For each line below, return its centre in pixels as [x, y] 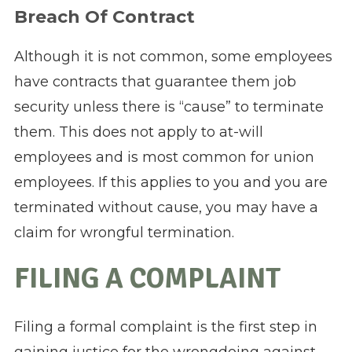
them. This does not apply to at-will [138, 132]
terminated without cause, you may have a [166, 208]
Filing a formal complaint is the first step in [165, 327]
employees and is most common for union [164, 158]
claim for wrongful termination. [124, 233]
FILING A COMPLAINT [147, 279]
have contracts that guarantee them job [155, 82]
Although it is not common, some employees [173, 57]
